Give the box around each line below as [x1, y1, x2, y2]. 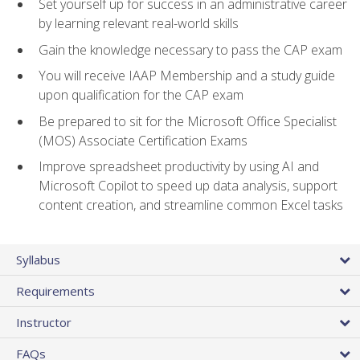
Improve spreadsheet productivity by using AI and [39, 157, 319, 176]
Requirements [16, 282, 95, 299]
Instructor [16, 313, 72, 330]
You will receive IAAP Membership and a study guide [39, 67, 335, 85]
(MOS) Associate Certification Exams [39, 131, 247, 149]
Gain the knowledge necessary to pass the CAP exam [39, 40, 342, 59]
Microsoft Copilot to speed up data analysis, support [39, 177, 337, 195]
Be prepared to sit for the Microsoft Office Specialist [39, 112, 337, 130]
